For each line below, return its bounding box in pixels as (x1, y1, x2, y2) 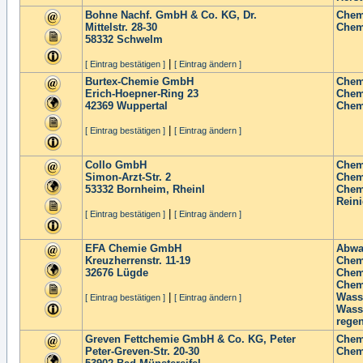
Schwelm (117, 33, 163, 45)
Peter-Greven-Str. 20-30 (85, 345, 199, 357)
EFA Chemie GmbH (85, 242, 181, 254)
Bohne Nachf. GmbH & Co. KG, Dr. (85, 9, 257, 21)
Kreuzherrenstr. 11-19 (85, 254, 190, 267)
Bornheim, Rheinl (117, 183, 205, 195)
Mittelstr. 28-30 (85, 21, 157, 33)
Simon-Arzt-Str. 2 (85, 171, 171, 183)
